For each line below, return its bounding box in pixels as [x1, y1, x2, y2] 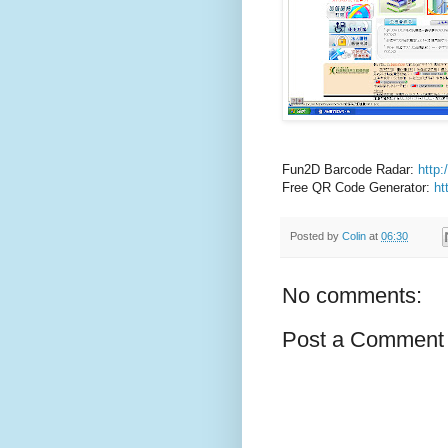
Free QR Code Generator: [282, 180, 434, 196]
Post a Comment [282, 327, 444, 353]
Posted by [290, 230, 342, 243]
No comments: [282, 283, 422, 309]
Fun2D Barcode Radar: [282, 162, 418, 178]
